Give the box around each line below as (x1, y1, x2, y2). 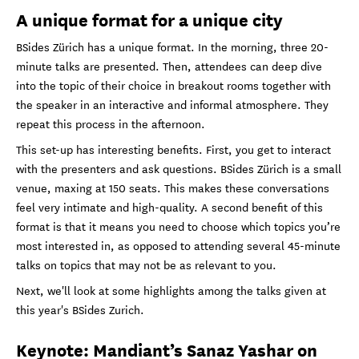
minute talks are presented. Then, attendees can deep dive (16, 56, 322, 75)
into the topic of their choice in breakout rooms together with (16, 75, 331, 94)
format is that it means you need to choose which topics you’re (16, 216, 341, 235)
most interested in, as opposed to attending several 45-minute (16, 236, 341, 254)
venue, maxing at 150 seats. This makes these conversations (16, 178, 329, 196)
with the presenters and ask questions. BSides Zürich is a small (16, 159, 341, 177)
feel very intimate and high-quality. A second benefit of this (16, 197, 323, 216)
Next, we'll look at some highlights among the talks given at (16, 280, 326, 299)
